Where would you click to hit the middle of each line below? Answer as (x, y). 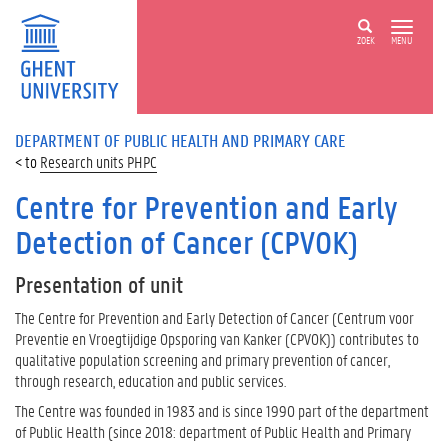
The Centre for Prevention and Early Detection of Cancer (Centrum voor (214, 317)
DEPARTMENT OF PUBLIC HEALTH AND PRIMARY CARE (180, 140)
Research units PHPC (98, 161)
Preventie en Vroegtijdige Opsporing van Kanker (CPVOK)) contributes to (217, 338)
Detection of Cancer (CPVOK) (186, 242)
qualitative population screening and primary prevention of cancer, (202, 359)
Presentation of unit (99, 284)
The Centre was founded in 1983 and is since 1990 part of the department (222, 410)
